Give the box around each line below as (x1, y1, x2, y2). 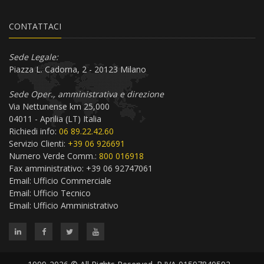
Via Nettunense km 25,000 (9, 101, 110, 113)
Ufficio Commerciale (34, 175, 111, 187)
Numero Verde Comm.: (9, 150, 99, 162)
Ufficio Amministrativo (34, 200, 118, 212)
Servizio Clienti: (9, 138, 68, 150)
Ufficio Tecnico (34, 187, 91, 199)
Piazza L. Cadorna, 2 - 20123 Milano (9, 64, 146, 75)
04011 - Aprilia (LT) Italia (9, 113, 101, 125)
